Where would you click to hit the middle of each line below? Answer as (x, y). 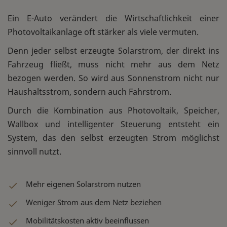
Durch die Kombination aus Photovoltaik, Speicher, (113, 111)
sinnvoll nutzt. (34, 152)
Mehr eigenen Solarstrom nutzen (83, 184)
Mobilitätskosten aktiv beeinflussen (87, 221)
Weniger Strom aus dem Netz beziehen (94, 202)
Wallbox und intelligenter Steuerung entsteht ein (113, 124)
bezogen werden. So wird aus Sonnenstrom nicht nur (113, 78)
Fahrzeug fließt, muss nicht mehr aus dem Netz (113, 65)
